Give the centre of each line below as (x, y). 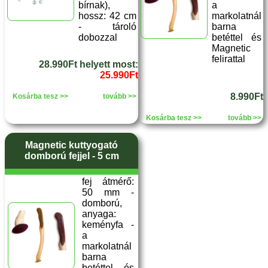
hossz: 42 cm (107, 16)
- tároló (107, 27)
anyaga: (99, 214)
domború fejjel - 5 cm (71, 156)
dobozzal (98, 37)
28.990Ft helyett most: (89, 64)
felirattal (229, 59)
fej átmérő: (108, 182)
